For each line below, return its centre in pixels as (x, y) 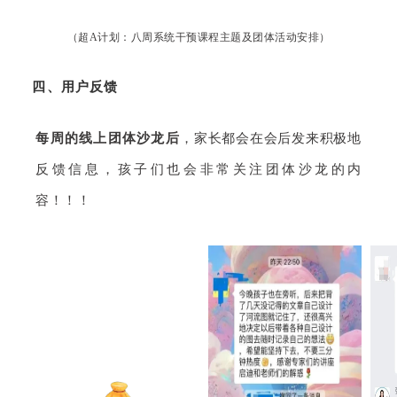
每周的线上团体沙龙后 (108, 138)
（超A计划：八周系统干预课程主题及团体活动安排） (198, 37)
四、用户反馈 (75, 86)
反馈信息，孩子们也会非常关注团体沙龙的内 (198, 169)
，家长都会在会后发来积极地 (271, 138)
